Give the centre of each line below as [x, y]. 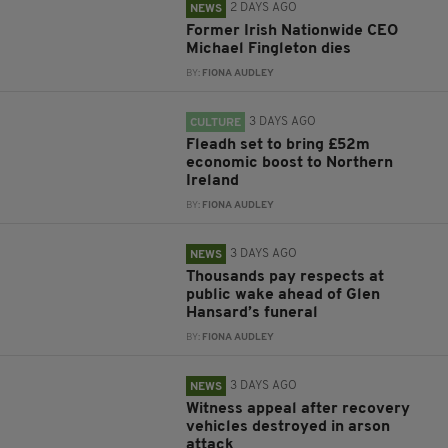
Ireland [213, 181]
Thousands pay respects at [285, 277]
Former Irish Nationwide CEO [292, 31]
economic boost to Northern [290, 163]
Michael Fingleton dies [269, 49]
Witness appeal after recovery [298, 409]
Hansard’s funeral [252, 313]
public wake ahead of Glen [283, 295]
